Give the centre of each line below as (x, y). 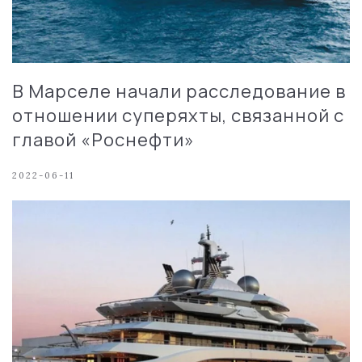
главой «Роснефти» (103, 139)
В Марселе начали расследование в (179, 91)
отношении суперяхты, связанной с (178, 115)
